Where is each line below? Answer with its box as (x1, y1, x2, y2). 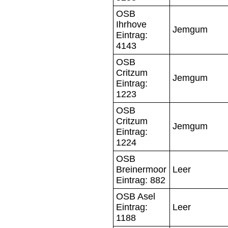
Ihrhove (116, 19, 147, 30)
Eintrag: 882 (116, 175, 165, 185)
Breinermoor (116, 164, 166, 175)
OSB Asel (116, 191, 155, 202)
